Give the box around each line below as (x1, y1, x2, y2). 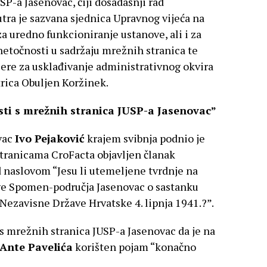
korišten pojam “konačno (73, 239, 196, 254)
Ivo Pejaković (15, 131, 85, 145)
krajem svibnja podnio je (85, 131, 205, 145)
